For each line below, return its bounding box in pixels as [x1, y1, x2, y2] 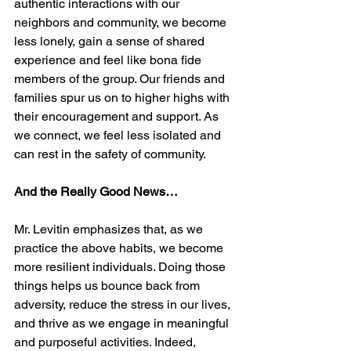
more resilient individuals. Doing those [14, 259, 229, 274]
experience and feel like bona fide [14, 52, 204, 67]
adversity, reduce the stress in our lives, [14, 296, 233, 312]
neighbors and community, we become [14, 14, 230, 30]
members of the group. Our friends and [14, 71, 228, 86]
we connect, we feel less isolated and [14, 127, 224, 143]
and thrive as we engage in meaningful [14, 315, 232, 331]
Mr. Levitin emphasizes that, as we [14, 221, 206, 237]
